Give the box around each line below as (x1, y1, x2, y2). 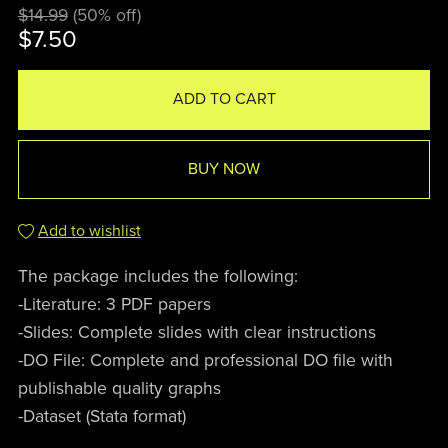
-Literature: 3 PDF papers (17, 293, 211, 315)
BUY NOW (188, 158, 260, 179)
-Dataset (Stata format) (17, 405, 186, 427)
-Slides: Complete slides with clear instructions (17, 321, 376, 343)
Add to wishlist (37, 220, 141, 241)
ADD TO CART (172, 89, 276, 110)
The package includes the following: (17, 265, 298, 287)
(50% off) (72, 5, 141, 27)
